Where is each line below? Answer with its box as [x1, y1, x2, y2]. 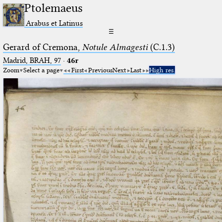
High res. [149, 65, 175, 74]
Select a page [23, 65, 59, 74]
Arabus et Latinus [26, 18, 83, 28]
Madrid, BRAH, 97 [2, 55, 61, 65]
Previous [88, 65, 112, 74]
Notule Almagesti [82, 41, 148, 53]
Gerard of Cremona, [2, 41, 82, 53]
